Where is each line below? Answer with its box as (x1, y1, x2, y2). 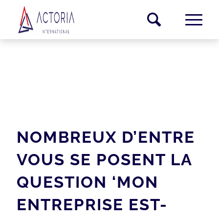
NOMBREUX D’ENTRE (16, 128, 195, 147)
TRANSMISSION (16, 83, 149, 102)
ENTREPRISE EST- (16, 195, 168, 214)
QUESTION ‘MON (16, 173, 158, 192)
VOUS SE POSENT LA (16, 150, 192, 169)
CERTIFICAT (16, 60, 116, 79)
